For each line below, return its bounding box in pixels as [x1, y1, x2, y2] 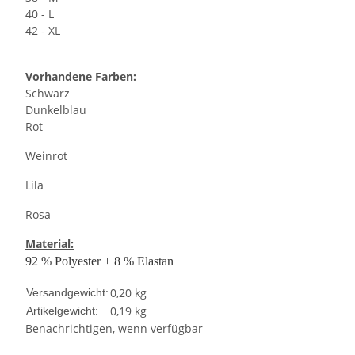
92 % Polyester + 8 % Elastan [25, 254, 174, 269]
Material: [25, 236, 74, 252]
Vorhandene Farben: [25, 69, 136, 85]
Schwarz [25, 86, 70, 101]
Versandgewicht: [26, 286, 109, 300]
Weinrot [25, 148, 67, 164]
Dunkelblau [25, 102, 86, 118]
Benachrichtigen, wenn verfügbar [25, 321, 203, 337]
